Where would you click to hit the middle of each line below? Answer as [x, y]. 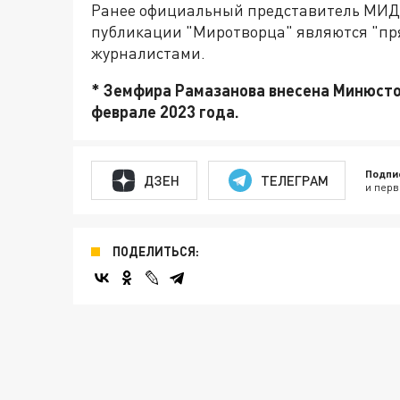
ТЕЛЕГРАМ [294, 180]
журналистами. [148, 53]
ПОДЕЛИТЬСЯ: [156, 251]
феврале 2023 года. [165, 112]
